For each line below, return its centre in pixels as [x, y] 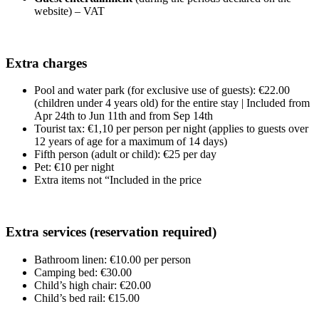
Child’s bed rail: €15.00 [87, 298]
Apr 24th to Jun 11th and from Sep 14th [124, 116]
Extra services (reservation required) [111, 232]
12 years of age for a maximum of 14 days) [131, 142]
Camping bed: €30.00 [83, 272]
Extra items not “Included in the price [118, 180]
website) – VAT [69, 11]
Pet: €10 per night [74, 167]
